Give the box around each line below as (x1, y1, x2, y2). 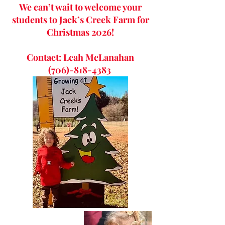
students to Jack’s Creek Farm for (12, 13, 149, 26)
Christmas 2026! (47, 26, 114, 38)
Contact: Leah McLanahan (27, 51, 134, 63)
